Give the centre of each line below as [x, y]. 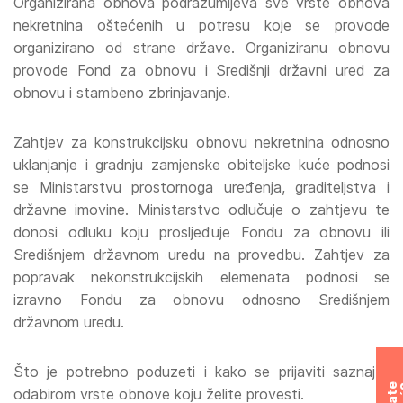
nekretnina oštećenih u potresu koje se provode [201, 25]
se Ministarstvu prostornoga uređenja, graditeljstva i [201, 187]
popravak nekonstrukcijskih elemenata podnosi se [201, 277]
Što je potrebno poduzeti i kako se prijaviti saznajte [201, 372]
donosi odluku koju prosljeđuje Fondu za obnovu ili [201, 232]
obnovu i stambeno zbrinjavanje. [122, 93]
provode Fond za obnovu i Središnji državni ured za [201, 70]
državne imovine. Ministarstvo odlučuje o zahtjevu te [201, 210]
